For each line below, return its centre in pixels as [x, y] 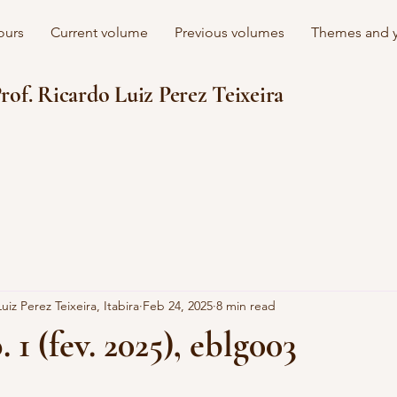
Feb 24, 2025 [178, 305]
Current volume [99, 32]
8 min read [246, 305]
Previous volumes [230, 32]
